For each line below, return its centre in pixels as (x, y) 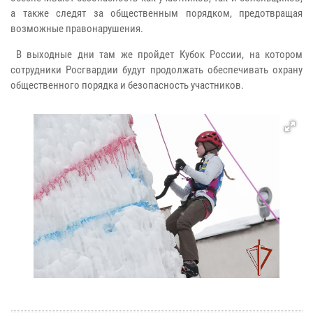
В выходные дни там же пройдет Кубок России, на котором (156, 54)
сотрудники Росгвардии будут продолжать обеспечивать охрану (156, 70)
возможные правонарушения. (77, 28)
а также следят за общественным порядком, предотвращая (156, 13)
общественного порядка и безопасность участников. (127, 85)
